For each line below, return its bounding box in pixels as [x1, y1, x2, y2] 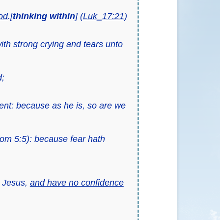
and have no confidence [29, 178, 124, 188]
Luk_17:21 [82, 11, 124, 21]
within [49, 11, 75, 21]
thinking [12, 11, 47, 21]
